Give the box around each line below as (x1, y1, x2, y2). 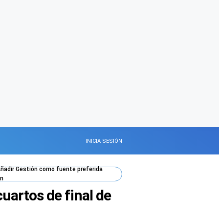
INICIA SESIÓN (86, 137, 122, 144)
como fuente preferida (37, 166, 103, 173)
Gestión (15, 166, 38, 173)
